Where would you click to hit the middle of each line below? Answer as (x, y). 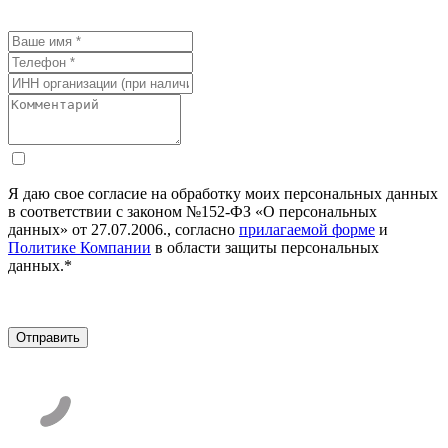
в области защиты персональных (265, 247)
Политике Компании (79, 247)
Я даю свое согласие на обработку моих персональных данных (223, 193)
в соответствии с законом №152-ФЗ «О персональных (192, 211)
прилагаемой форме (307, 229)
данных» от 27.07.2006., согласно (123, 229)
